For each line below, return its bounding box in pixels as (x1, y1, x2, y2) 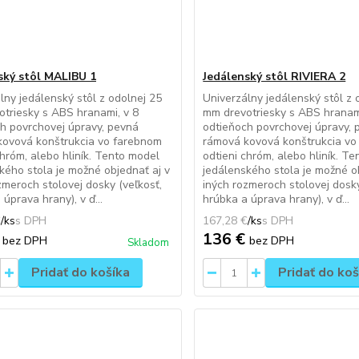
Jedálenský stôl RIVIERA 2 (203, 69, 346, 84)
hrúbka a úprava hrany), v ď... (203, 192, 350, 207)
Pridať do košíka (30, 264, 130, 281)
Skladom (127, 236, 170, 250)
